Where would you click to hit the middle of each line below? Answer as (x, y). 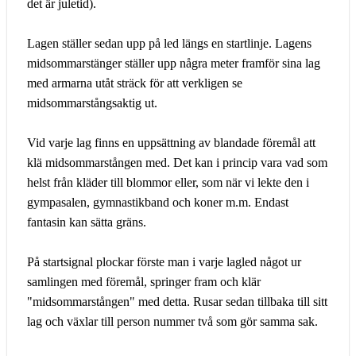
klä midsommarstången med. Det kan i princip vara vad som (177, 163)
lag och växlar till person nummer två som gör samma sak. (172, 322)
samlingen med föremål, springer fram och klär (144, 282)
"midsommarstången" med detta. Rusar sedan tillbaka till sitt (177, 302)
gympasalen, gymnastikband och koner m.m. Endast (158, 203)
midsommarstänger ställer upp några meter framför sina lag (174, 64)
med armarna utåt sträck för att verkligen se (135, 83)
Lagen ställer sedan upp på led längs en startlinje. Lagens (169, 44)
